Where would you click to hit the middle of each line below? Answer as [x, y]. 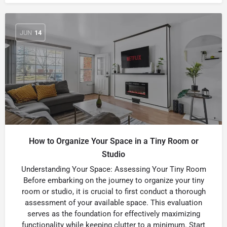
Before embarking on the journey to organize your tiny [113, 180]
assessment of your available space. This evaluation [113, 203]
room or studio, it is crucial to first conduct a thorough [113, 192]
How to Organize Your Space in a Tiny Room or [113, 141]
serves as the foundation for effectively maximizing [113, 214]
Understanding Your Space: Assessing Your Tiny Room [113, 169]
